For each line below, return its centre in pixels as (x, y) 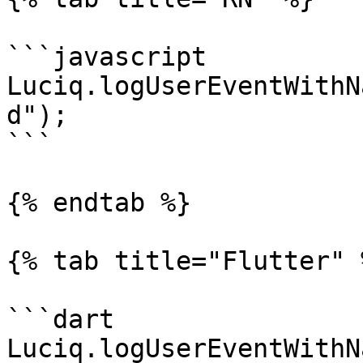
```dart (60, 319)
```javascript (107, 57)
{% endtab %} (99, 203)
